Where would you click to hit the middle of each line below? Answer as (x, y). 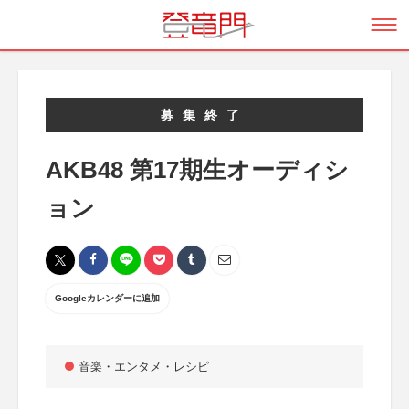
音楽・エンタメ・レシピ (144, 367)
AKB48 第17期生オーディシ (197, 170)
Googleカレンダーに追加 (107, 298)
